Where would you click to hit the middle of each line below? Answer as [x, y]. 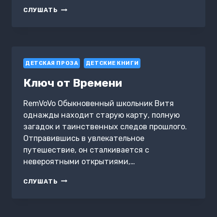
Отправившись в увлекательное [84, 138]
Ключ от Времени [73, 83]
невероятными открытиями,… [79, 161]
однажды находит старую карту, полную [101, 115]
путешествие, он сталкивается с [86, 150]
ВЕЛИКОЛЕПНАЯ [87, 9]
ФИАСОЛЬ [76, 18]
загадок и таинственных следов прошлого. [105, 126]
